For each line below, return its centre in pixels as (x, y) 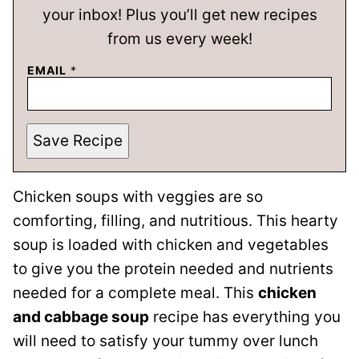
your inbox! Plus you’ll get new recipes (179, 14)
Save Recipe (78, 141)
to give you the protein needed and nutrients (173, 268)
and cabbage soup (81, 317)
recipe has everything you (245, 317)
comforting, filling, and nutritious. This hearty (175, 220)
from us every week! (179, 38)
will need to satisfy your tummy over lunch (165, 341)
